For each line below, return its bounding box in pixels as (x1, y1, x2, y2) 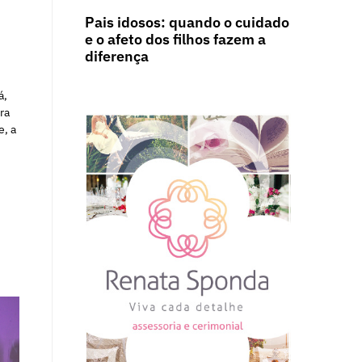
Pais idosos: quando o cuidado (85, 13, 289, 32)
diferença (85, 47, 149, 66)
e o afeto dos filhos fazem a (85, 30, 266, 49)
